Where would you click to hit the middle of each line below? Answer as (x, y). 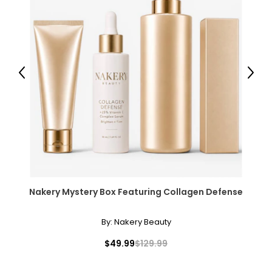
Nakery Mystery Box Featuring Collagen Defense (136, 192)
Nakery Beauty (142, 222)
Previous (38, 77)
